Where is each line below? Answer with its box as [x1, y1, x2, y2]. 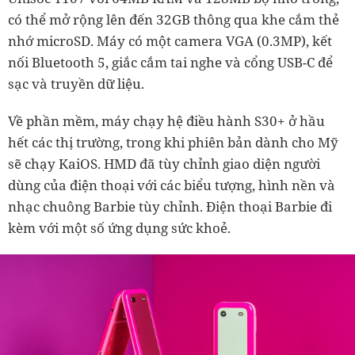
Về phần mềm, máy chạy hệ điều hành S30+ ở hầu [8, 112, 325, 130]
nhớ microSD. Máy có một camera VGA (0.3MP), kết [8, 32, 332, 50]
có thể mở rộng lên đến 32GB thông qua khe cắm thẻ [8, 10, 339, 29]
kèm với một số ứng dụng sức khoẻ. [8, 219, 231, 237]
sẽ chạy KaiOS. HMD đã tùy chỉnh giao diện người [8, 155, 320, 173]
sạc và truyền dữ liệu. [8, 74, 144, 93]
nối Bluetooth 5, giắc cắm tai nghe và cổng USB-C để [8, 53, 333, 71]
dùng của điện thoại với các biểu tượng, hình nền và [8, 176, 335, 194]
